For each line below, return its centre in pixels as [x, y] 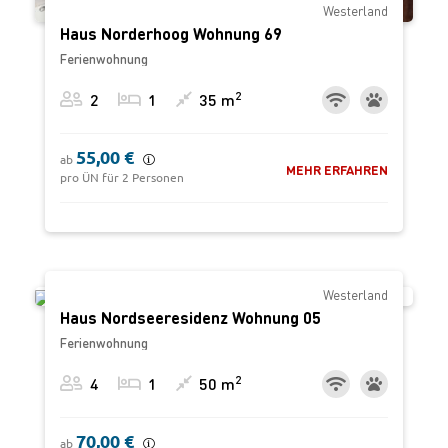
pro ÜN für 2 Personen [122, 177]
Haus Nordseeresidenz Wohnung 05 [190, 317]
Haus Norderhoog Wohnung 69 [171, 33]
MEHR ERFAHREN [337, 169]
